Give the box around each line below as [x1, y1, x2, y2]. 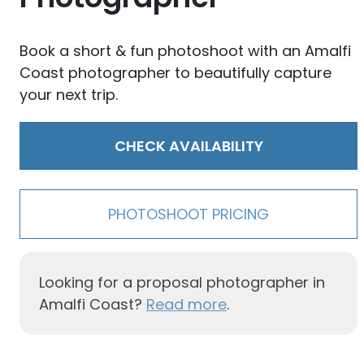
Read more [146, 294, 227, 315]
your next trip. [19, 84, 118, 106]
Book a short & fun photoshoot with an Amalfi [19, 41, 351, 62]
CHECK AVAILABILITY [114, 136, 263, 157]
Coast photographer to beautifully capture [19, 63, 331, 84]
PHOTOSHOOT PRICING [108, 204, 269, 225]
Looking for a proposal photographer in [39, 272, 325, 293]
